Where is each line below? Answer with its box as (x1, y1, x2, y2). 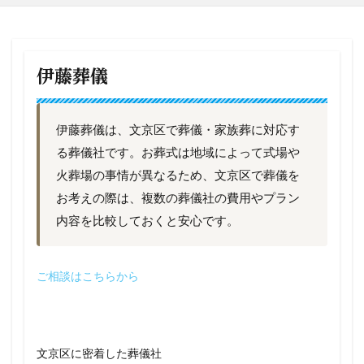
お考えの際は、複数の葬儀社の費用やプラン (56, 190, 300, 205)
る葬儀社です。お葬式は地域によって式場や (56, 145, 300, 159)
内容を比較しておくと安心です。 (56, 213, 239, 227)
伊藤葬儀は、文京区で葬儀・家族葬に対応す (56, 122, 300, 136)
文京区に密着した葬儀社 (37, 346, 162, 360)
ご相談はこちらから (37, 269, 139, 283)
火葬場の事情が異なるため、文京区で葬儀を (56, 167, 300, 182)
